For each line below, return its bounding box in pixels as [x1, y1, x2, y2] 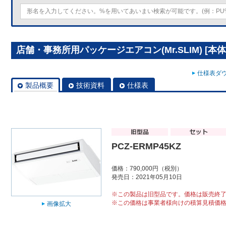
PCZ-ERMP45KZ [111, 141, 181, 152]
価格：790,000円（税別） [111, 165, 183, 173]
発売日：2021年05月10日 [111, 174, 182, 181]
